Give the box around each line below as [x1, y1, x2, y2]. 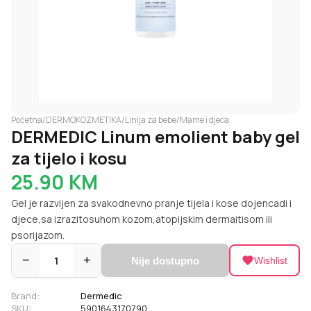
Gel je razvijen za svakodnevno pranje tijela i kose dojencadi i [11, 196, 292, 210]
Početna [11, 114, 42, 126]
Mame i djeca [180, 114, 229, 126]
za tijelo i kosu [11, 146, 127, 169]
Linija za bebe [125, 114, 176, 126]
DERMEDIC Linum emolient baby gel [11, 125, 300, 148]
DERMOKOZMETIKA [46, 114, 121, 126]
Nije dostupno [131, 254, 199, 267]
